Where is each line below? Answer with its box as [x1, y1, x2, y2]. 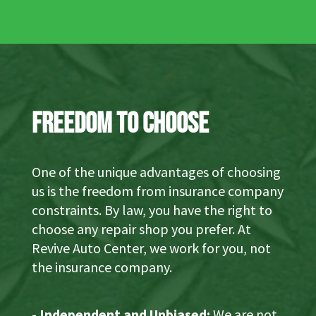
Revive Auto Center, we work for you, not [31, 238, 271, 257]
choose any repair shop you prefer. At [31, 219, 251, 238]
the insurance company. [31, 257, 172, 276]
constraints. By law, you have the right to [31, 200, 272, 219]
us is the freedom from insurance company [31, 181, 284, 200]
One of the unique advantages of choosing [31, 162, 281, 181]
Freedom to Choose [31, 107, 209, 141]
